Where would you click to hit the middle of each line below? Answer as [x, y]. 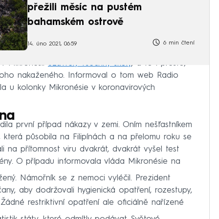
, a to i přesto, [159, 64]
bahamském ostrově [75, 22]
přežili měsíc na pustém [85, 8]
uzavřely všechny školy [90, 64]
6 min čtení [178, 43]
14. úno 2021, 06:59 [52, 44]
